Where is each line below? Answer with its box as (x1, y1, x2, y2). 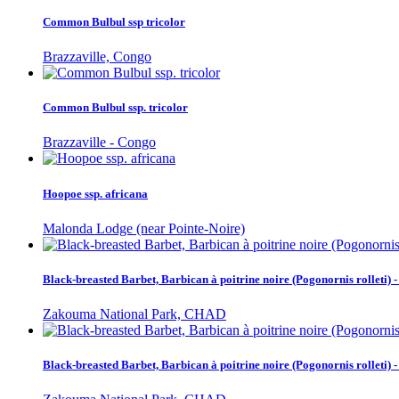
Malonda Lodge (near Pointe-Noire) (43, 220, 245, 236)
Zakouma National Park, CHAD (43, 306, 226, 322)
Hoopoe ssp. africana (43, 186, 148, 200)
